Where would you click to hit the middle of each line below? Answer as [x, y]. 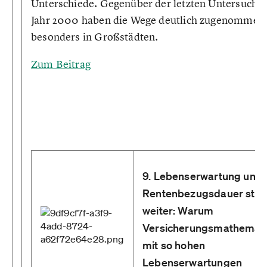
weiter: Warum [178, 210]
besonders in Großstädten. [95, 37]
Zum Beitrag [61, 64]
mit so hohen [174, 245]
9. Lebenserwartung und [202, 176]
